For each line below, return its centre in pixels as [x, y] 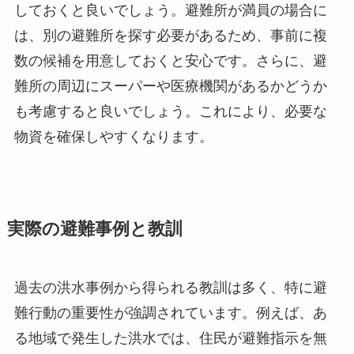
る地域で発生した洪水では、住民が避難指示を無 [170, 339]
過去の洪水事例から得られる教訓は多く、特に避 [170, 288]
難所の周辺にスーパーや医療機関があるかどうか [170, 87]
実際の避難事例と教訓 [94, 230]
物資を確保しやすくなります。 [113, 137]
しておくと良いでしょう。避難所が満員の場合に [170, 11]
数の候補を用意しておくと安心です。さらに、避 [170, 61]
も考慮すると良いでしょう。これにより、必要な [170, 112]
